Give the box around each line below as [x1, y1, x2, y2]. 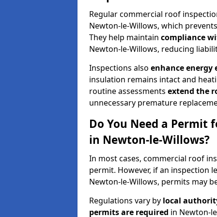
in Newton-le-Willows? [89, 132, 210, 147]
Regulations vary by [89, 195, 163, 206]
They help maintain [89, 31, 161, 43]
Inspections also [89, 62, 151, 73]
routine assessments [89, 85, 168, 96]
